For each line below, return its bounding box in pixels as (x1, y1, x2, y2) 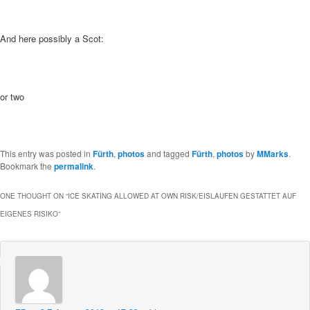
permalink (54, 160, 93, 173)
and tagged (145, 147, 192, 160)
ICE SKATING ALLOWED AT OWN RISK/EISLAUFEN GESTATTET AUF (68, 191, 296, 201)
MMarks (257, 147, 289, 161)
